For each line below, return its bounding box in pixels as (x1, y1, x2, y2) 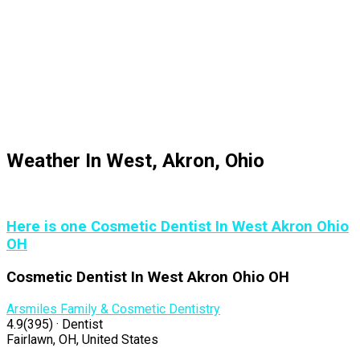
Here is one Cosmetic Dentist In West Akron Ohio (6, 218, 349, 236)
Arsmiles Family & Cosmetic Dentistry (6, 301, 220, 317)
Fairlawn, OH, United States (6, 331, 158, 347)
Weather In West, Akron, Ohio (6, 149, 264, 172)
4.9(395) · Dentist (6, 316, 103, 332)
